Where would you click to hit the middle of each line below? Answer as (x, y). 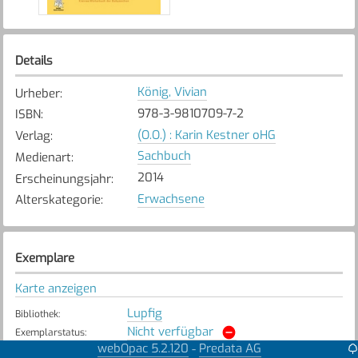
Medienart (43, 157)
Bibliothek (36, 314)
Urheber (37, 93)
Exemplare (44, 258)
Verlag (32, 136)
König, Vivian (172, 92)
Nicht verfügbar (170, 331)
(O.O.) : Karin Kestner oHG (206, 135)
